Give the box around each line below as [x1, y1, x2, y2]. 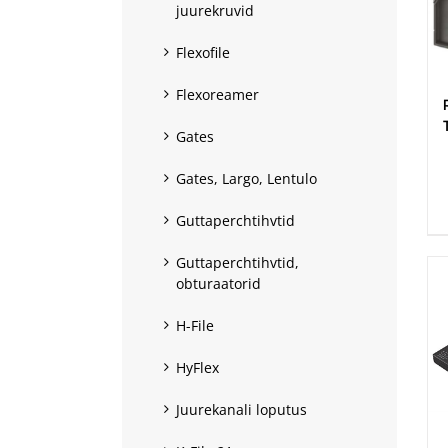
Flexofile [176, 42, 230, 62]
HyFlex [176, 357, 219, 377]
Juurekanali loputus [176, 399, 307, 419]
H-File [176, 315, 214, 335]
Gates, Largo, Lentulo [176, 168, 317, 188]
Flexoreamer [176, 84, 259, 104]
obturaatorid [176, 273, 261, 293]
